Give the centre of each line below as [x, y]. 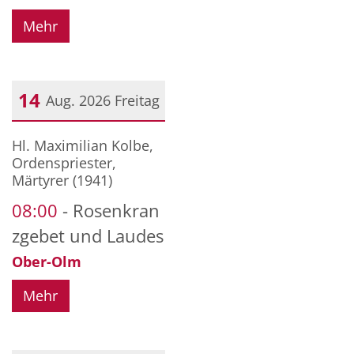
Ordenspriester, [64, 162]
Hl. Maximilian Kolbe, [83, 145]
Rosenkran [116, 210]
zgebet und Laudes [88, 235]
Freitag [137, 100]
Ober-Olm [47, 261]
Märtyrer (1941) [62, 180]
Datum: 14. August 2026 [90, 136]
